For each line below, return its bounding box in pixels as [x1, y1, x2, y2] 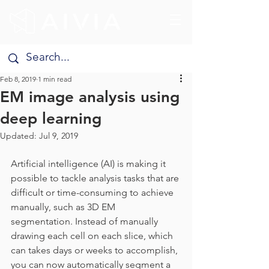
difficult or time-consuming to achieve [11, 187, 176, 198]
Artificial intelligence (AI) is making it [11, 158, 168, 169]
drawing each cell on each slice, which [11, 230, 175, 241]
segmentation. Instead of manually [11, 216, 160, 227]
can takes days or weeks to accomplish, [11, 244, 180, 256]
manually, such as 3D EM [11, 201, 118, 213]
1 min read [38, 74, 71, 83]
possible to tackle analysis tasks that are [11, 172, 181, 184]
